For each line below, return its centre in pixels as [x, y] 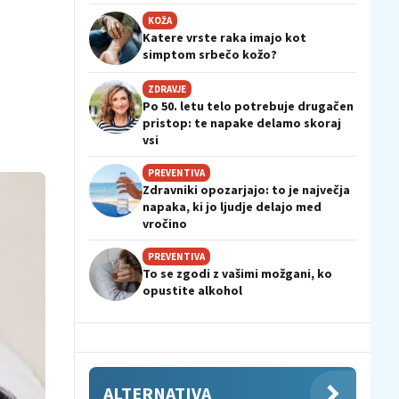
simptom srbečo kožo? [210, 55]
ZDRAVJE [167, 90]
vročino [165, 224]
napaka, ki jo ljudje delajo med [232, 207]
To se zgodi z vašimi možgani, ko [237, 274]
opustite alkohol [192, 291]
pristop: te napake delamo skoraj [242, 123]
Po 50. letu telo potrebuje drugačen [248, 106]
